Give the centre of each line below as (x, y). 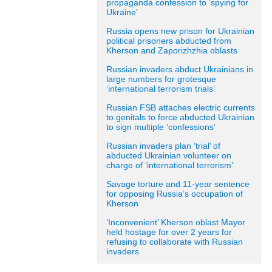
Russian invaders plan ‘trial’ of (163, 146)
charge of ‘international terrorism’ (170, 165)
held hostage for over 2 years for (169, 232)
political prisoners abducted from (169, 41)
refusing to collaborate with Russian (175, 242)
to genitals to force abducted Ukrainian (180, 117)
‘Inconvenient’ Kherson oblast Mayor (176, 223)
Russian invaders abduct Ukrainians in (180, 70)
